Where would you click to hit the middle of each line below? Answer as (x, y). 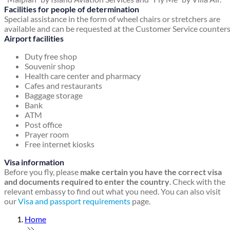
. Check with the (197, 182)
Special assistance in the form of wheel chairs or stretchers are (112, 19)
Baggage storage (54, 95)
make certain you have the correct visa (151, 172)
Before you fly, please (42, 172)
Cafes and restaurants (63, 86)
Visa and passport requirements (74, 201)
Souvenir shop (50, 66)
